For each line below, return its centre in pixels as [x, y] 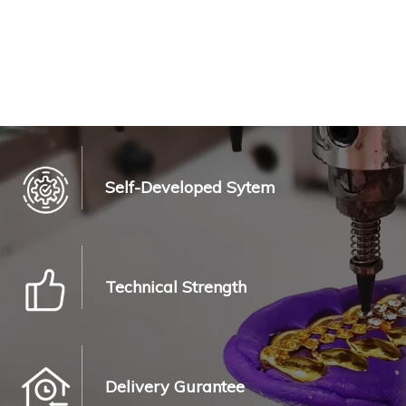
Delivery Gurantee [175, 386]
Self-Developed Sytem [190, 187]
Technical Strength [176, 286]
